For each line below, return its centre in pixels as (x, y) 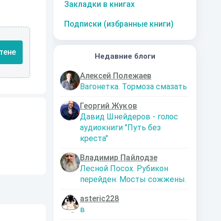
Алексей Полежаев (116, 76)
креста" (94, 138)
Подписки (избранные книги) (119, 24)
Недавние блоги (125, 56)
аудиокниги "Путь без (120, 128)
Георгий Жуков (109, 106)
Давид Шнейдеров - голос (129, 117)
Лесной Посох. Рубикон (124, 168)
